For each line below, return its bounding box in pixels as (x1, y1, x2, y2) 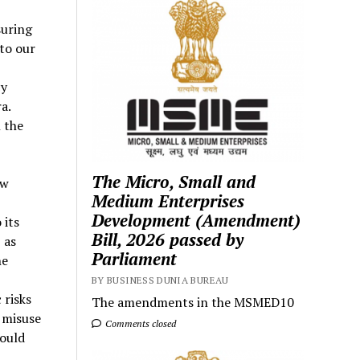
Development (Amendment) (92, 208, 301, 231)
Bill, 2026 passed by (92, 227, 244, 251)
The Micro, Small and (92, 170, 256, 193)
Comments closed (103, 317, 177, 329)
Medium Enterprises (92, 189, 245, 212)
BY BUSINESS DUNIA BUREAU (92, 273, 229, 286)
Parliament (92, 247, 178, 270)
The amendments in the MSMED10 (92, 292, 295, 311)
